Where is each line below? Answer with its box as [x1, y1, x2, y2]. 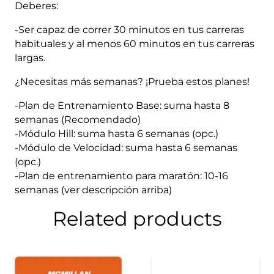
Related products [52, 206, 222, 231]
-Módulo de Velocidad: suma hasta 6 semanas [15, 141, 237, 154]
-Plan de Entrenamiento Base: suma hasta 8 [15, 99, 229, 111]
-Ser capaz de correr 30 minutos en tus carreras [15, 23, 244, 35]
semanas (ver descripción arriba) [15, 183, 172, 196]
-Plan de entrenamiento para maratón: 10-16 [15, 169, 228, 182]
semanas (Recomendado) [15, 113, 141, 125]
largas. [15, 51, 45, 64]
